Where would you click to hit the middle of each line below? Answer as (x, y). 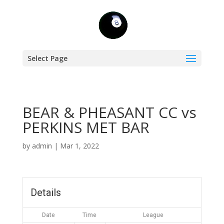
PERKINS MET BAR (86, 127)
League (153, 215)
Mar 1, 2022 (79, 146)
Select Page (47, 58)
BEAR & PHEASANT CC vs (109, 112)
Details (45, 192)
